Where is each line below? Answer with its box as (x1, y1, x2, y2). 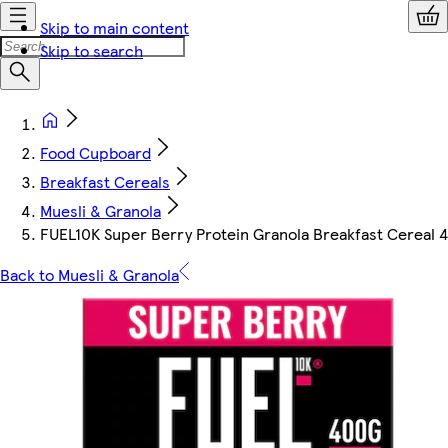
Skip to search (40, 39, 143, 62)
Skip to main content (40, 16, 189, 39)
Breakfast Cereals (40, 170, 170, 193)
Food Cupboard (40, 141, 151, 164)
